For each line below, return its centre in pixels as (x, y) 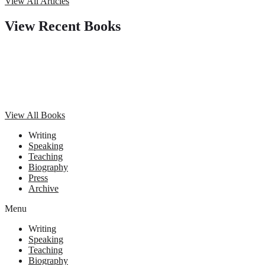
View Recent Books (63, 26)
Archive (43, 188)
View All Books (35, 115)
